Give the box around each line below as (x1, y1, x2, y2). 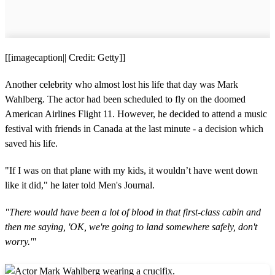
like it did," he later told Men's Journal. (5, 179, 155, 190)
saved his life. (5, 137, 58, 149)
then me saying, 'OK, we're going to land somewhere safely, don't (5, 221, 257, 232)
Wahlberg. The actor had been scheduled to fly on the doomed (5, 93, 246, 104)
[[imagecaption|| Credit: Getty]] (5, 52, 125, 63)
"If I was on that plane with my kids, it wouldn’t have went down (5, 165, 258, 176)
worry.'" (5, 236, 36, 247)
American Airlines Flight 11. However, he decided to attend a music (5, 108, 267, 119)
